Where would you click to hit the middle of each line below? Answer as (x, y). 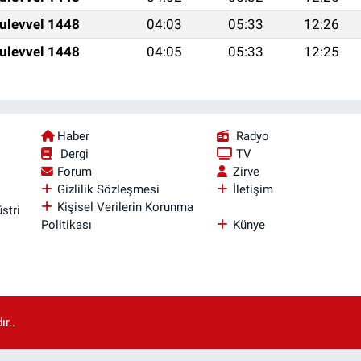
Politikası (66, 224)
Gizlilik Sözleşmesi (108, 189)
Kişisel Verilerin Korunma (125, 207)
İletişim (253, 189)
